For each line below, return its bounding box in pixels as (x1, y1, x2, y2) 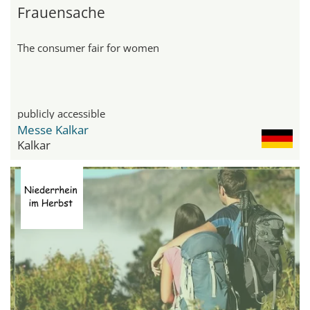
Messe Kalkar (17, 121, 89, 138)
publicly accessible (17, 106, 105, 120)
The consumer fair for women (17, 40, 159, 55)
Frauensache (17, 2, 105, 22)
